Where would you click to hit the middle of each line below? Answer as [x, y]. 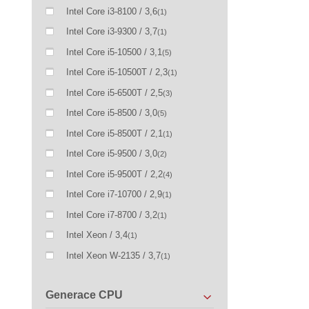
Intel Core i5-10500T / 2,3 [117, 72]
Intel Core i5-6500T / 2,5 [115, 92]
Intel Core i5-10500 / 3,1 [114, 52]
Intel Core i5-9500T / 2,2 [115, 174]
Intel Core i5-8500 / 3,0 [112, 113]
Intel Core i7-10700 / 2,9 [114, 195]
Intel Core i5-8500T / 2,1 [115, 133]
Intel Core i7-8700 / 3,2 [112, 215]
